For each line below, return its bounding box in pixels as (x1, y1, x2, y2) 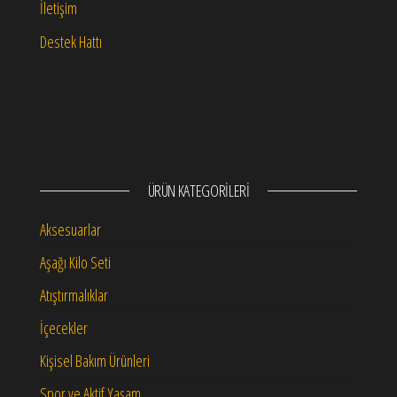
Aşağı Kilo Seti (40, 252, 111, 274)
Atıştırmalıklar (40, 284, 108, 307)
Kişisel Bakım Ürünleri (40, 350, 150, 372)
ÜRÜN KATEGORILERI (147, 180, 250, 202)
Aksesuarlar (40, 219, 101, 241)
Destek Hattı (40, 31, 102, 53)
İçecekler (40, 317, 88, 339)
